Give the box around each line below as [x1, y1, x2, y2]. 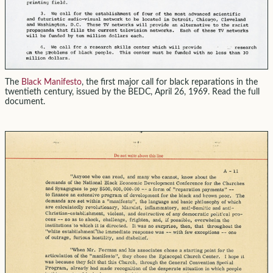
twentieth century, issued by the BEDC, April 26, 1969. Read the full [4, 88, 260, 97]
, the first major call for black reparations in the [81, 78, 258, 87]
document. [4, 97, 45, 107]
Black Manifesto [21, 78, 82, 87]
